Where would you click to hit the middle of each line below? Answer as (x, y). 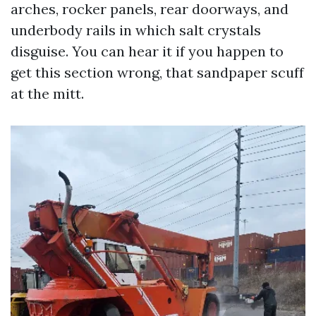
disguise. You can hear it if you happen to (147, 51)
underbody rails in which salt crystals (136, 30)
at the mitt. (47, 93)
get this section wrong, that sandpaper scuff (157, 72)
